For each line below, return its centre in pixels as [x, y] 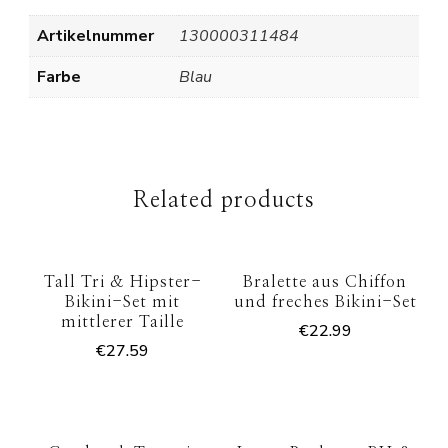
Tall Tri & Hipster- [122, 282]
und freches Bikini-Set [325, 302]
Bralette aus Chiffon [325, 282]
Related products [224, 200]
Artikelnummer [95, 36]
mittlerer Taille [123, 322]
